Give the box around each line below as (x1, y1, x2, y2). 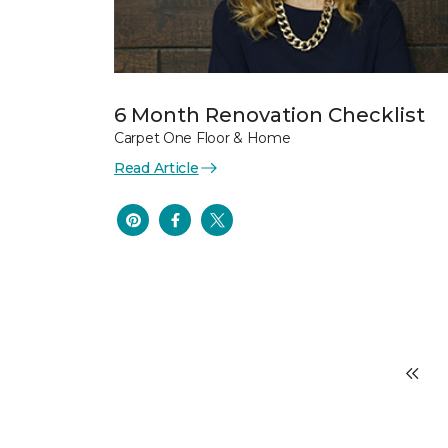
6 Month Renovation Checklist (114, 102, 425, 127)
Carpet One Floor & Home (114, 128, 291, 147)
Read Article (114, 158, 199, 177)
